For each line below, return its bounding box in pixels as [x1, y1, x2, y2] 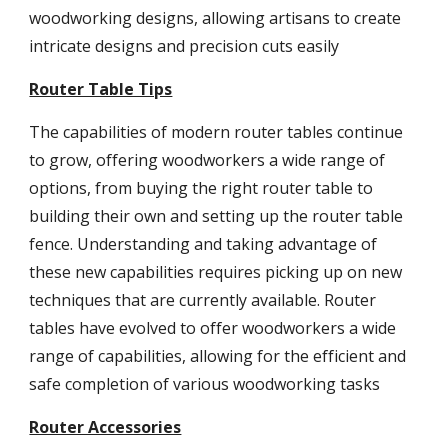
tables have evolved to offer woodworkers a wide [29, 317, 397, 339]
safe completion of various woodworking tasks [29, 373, 385, 395]
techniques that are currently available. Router [29, 289, 377, 311]
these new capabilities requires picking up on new [29, 261, 403, 283]
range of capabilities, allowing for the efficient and [29, 345, 407, 367]
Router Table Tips [29, 78, 173, 100]
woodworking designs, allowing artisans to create [29, 7, 402, 29]
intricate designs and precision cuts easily [29, 35, 340, 57]
